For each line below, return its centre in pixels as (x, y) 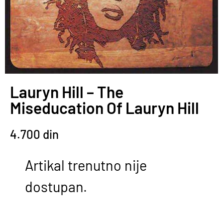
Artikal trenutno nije (86, 165)
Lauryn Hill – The (67, 91)
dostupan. (56, 186)
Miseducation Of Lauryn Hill (105, 107)
